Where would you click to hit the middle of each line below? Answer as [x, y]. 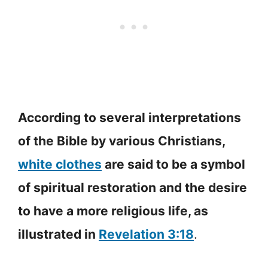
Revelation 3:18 [146, 234]
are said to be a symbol [173, 165]
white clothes [60, 165]
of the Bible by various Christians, [121, 141]
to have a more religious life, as [113, 211]
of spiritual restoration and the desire [133, 188]
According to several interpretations [130, 118]
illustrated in [58, 234]
